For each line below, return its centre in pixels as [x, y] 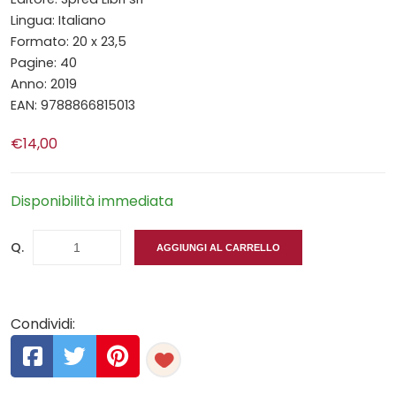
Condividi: [43, 324]
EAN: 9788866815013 [73, 105]
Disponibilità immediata [92, 201]
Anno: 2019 [44, 84]
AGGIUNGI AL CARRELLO [218, 247]
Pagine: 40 [44, 62]
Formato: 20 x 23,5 [69, 41]
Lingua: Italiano [58, 20]
